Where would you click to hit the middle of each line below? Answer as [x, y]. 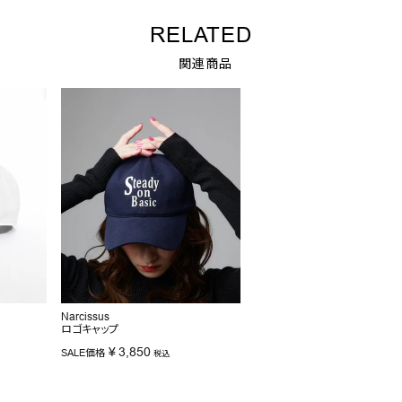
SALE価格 [83, 353]
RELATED [201, 36]
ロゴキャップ [89, 329]
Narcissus [85, 317]
